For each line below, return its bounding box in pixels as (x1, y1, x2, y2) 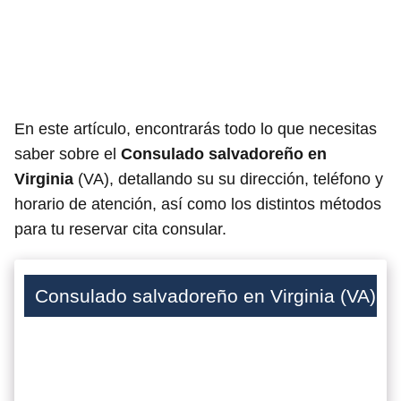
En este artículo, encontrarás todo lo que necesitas (14, 120, 377, 138)
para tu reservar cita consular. (14, 220, 226, 238)
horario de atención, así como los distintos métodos (14, 195, 381, 213)
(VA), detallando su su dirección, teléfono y (73, 170, 383, 188)
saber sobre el (14, 145, 121, 163)
